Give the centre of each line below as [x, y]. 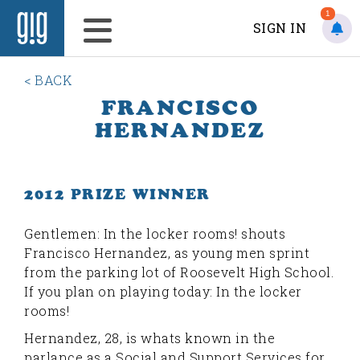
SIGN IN [279, 28]
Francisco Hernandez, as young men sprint [167, 253]
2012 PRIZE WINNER [117, 194]
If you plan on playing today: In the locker [163, 291]
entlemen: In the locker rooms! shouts [159, 233]
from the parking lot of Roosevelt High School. [179, 272]
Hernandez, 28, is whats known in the [149, 338]
